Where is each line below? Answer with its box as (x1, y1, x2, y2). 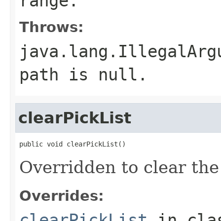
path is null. (19, 64, 147, 84)
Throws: (19, 18, 84, 36)
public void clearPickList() (19, 140, 126, 148)
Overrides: (19, 187, 104, 204)
